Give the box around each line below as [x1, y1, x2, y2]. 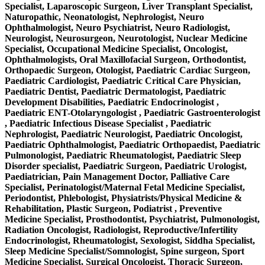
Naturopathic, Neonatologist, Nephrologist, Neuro [5, 11, 204, 22]
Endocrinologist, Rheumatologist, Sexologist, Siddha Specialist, [5, 235, 255, 245]
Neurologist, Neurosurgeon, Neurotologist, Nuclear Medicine [5, 33, 247, 43]
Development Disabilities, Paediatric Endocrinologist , [5, 96, 219, 107]
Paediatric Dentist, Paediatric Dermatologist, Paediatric [5, 86, 226, 96]
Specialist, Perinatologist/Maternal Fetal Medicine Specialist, [5, 182, 245, 192]
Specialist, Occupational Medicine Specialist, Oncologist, [5, 43, 228, 54]
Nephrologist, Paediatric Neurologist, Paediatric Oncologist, [5, 128, 243, 139]
